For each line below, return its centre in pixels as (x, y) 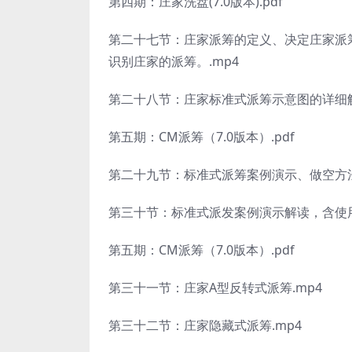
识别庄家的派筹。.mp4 (174, 61)
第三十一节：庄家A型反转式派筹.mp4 (215, 288)
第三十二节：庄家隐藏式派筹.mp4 (205, 325)
